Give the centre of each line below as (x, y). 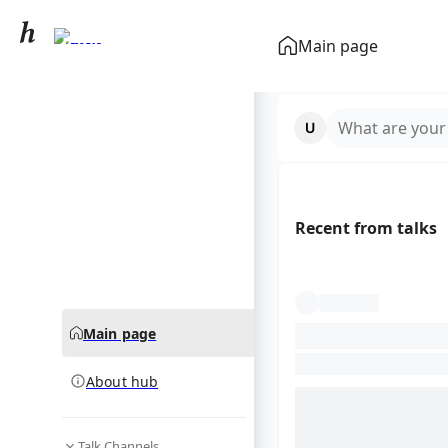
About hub (122, 381)
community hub (108, 75)
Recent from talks (366, 228)
